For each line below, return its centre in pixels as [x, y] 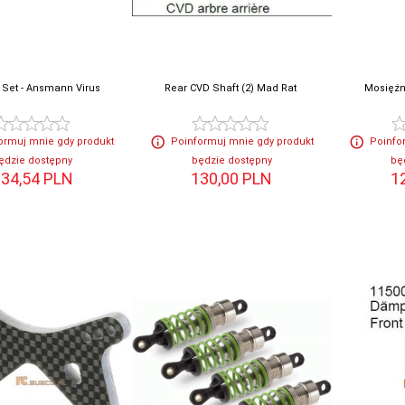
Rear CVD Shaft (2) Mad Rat [231, 89]
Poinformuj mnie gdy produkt [242, 142]
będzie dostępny [231, 161]
